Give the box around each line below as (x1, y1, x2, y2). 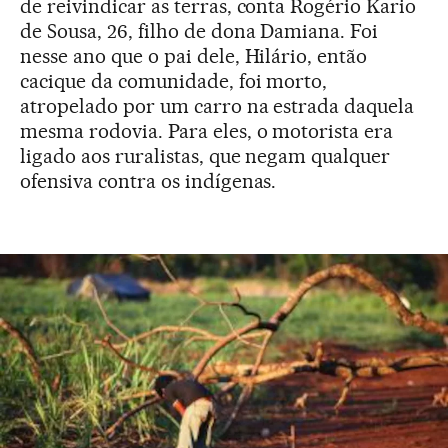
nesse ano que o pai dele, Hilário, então (20, 43, 368, 68)
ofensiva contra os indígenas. (20, 168, 277, 193)
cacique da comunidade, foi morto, (20, 68, 328, 93)
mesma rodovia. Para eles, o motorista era (20, 118, 394, 143)
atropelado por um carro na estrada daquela (20, 93, 415, 118)
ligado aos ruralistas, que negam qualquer (20, 143, 391, 168)
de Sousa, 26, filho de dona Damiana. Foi (20, 18, 379, 43)
